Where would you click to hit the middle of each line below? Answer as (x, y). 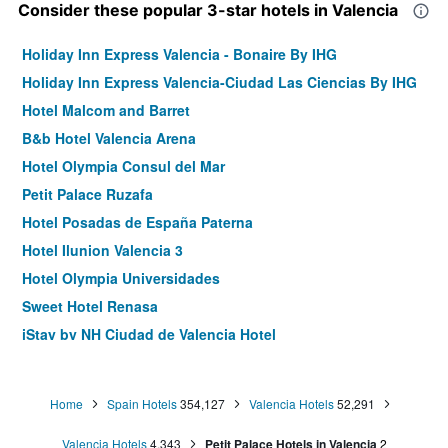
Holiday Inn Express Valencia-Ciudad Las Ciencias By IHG (219, 82)
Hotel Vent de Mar (82, 362)
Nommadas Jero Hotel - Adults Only (144, 418)
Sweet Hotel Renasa (90, 306)
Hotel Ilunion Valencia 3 (102, 250)
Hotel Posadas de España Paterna (137, 222)
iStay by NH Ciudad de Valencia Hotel (149, 334)
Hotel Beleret (66, 390)
